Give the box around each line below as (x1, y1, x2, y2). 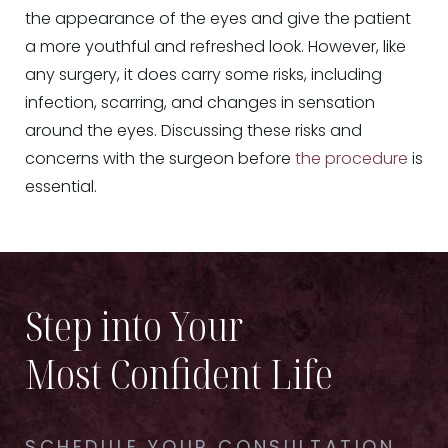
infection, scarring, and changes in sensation (25, 95, 375, 112)
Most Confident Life (25, 345, 333, 401)
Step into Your (25, 297, 243, 353)
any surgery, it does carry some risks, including (25, 67, 382, 84)
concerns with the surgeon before (25, 151, 295, 168)
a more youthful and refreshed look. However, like (25, 39, 406, 56)
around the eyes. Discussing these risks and (25, 123, 362, 140)
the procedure (295, 151, 408, 168)
